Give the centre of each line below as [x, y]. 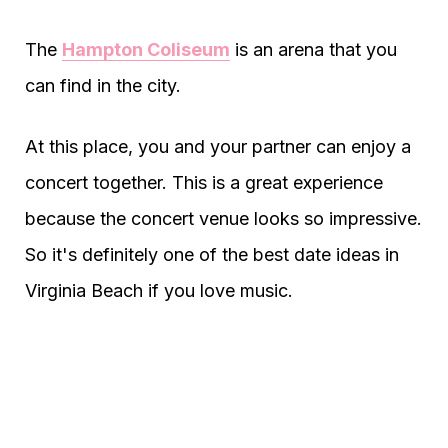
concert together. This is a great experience [204, 182]
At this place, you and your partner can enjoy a [218, 146]
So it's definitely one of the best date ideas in [212, 254]
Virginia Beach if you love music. [159, 290]
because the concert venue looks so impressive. [223, 218]
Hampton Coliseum [146, 49]
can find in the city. [103, 85]
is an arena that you [313, 49]
